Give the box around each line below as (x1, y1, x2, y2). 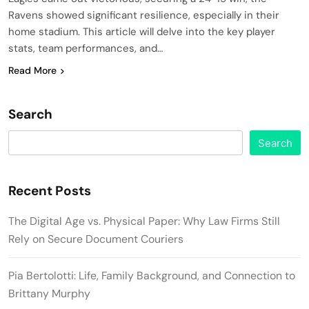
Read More (8, 63, 57, 77)
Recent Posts (8, 181, 91, 199)
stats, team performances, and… (8, 41, 163, 55)
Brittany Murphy (8, 286, 90, 301)
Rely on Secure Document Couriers (8, 231, 186, 246)
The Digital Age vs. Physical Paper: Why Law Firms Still (8, 213, 280, 228)
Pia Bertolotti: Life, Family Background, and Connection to (8, 268, 295, 283)
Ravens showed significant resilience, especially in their (8, 8, 279, 22)
